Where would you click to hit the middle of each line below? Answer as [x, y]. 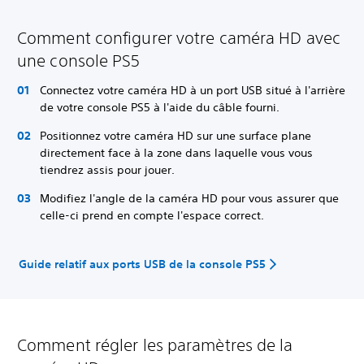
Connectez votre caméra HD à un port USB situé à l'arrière [193, 90]
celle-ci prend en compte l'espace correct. [152, 215]
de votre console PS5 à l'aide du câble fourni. [160, 107]
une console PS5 [79, 60]
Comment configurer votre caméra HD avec [179, 37]
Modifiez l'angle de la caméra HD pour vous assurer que [189, 198]
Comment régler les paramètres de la [155, 345]
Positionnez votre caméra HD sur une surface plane [175, 135]
